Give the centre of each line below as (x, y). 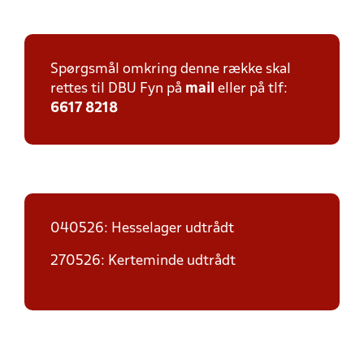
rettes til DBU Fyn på (118, 89)
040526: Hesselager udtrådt (142, 229)
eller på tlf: (251, 89)
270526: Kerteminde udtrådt (143, 261)
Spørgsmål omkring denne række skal (171, 69)
